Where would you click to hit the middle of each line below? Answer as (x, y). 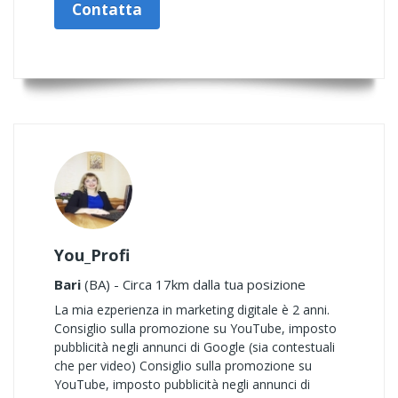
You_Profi (92, 255)
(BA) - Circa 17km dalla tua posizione (193, 284)
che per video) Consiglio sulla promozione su (183, 366)
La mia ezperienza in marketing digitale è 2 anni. (192, 310)
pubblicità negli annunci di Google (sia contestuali (195, 347)
